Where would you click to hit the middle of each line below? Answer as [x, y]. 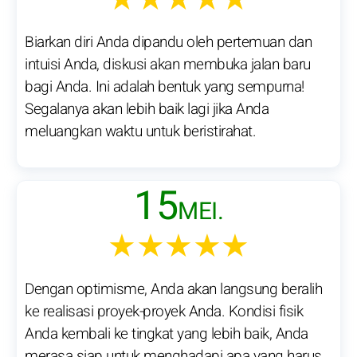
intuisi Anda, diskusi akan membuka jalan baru [168, 65]
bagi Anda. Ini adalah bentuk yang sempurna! [165, 87]
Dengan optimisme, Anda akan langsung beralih [173, 290]
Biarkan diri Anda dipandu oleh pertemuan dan [168, 43]
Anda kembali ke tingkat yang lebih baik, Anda [167, 334]
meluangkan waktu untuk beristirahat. [140, 132]
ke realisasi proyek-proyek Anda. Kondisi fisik [164, 312]
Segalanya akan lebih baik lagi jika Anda [147, 110]
